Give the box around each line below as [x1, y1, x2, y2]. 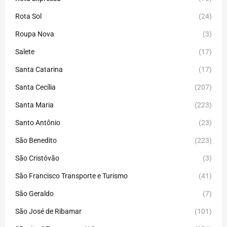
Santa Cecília [15, 83, 56, 92]
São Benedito [15, 136, 57, 145]
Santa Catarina [15, 65, 63, 74]
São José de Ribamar [15, 207, 82, 216]
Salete [15, 48, 34, 56]
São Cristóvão [15, 154, 59, 163]
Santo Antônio [15, 119, 60, 127]
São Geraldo [15, 190, 54, 198]
